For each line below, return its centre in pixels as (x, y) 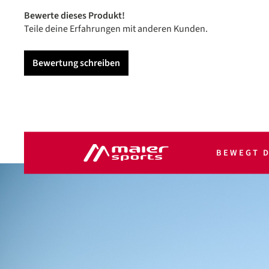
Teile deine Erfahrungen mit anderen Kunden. (116, 29)
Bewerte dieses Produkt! (74, 15)
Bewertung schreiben (76, 63)
